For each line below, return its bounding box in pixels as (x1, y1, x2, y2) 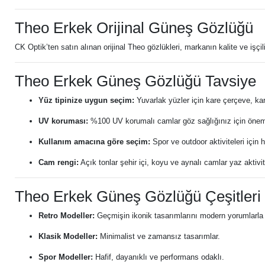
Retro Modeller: (38, 211, 95, 220)
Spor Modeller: (38, 253, 93, 261)
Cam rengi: (38, 158, 79, 167)
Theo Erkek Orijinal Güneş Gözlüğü (15, 20, 253, 36)
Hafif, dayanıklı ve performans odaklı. (93, 253, 224, 261)
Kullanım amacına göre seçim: (38, 137, 150, 146)
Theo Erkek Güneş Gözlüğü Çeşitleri (15, 188, 261, 205)
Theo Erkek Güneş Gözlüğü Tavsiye (15, 73, 256, 89)
